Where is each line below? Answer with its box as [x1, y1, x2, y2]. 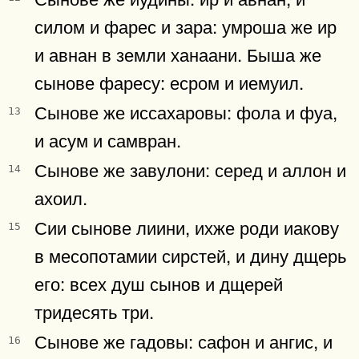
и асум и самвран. [34, 126, 181, 152]
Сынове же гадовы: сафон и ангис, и [34, 327, 333, 353]
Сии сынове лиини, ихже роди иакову [34, 213, 339, 240]
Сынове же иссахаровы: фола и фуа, [34, 98, 337, 124]
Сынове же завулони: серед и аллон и [34, 155, 346, 182]
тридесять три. [34, 297, 154, 324]
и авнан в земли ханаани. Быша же [34, 40, 321, 67]
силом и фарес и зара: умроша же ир [34, 12, 337, 38]
